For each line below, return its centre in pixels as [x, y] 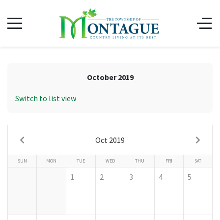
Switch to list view [46, 98]
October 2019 [110, 77]
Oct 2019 [110, 140]
